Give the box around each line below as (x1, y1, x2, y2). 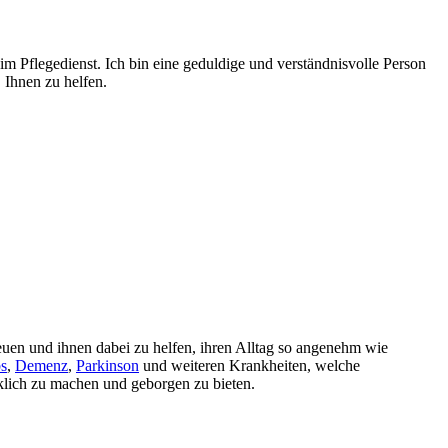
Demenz (15, 356, 68, 374)
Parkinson (76, 356, 139, 374)
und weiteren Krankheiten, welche (139, 356, 360, 374)
